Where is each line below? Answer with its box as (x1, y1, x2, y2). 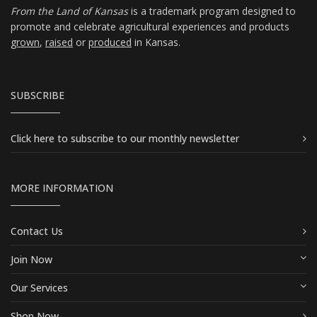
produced (88, 35, 132, 50)
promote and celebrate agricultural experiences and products (11, 20, 289, 34)
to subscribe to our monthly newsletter (57, 132, 239, 146)
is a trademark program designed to (128, 4, 296, 18)
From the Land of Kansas (11, 4, 128, 18)
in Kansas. (132, 35, 180, 50)
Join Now (11, 253, 52, 267)
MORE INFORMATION (11, 181, 113, 195)
